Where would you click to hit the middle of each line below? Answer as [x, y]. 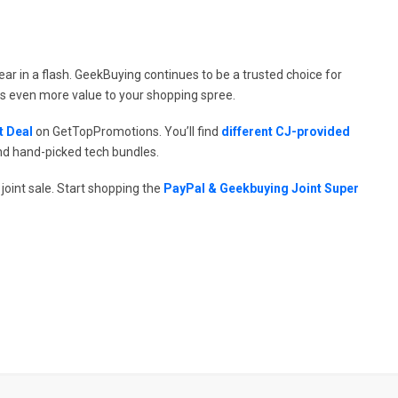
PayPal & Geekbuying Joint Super [261, 188]
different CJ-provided [286, 131]
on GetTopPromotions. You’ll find [127, 131]
